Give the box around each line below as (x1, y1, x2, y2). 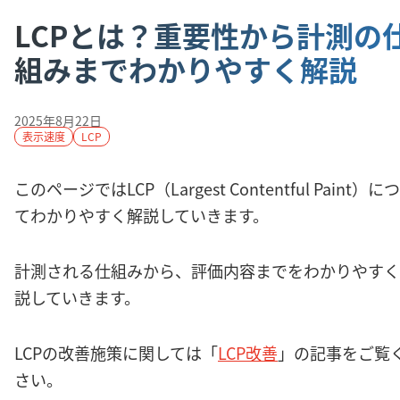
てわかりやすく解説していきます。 (14, 203, 269, 227)
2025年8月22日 (14, 111, 102, 129)
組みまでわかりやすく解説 (14, 47, 357, 89)
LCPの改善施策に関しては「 (14, 340, 218, 364)
